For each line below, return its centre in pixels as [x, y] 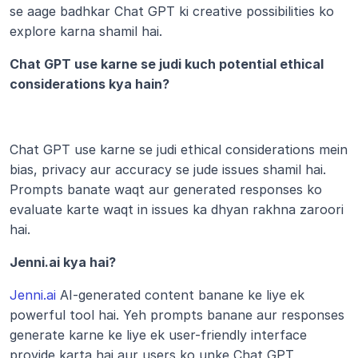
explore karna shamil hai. [86, 31]
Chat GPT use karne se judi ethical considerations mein [179, 149]
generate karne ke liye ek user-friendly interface [158, 335]
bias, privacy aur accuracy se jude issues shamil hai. [168, 169]
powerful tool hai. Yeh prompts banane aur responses [177, 315]
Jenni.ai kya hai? [63, 262]
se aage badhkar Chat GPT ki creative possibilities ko [172, 11]
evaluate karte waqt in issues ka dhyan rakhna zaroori [177, 209]
